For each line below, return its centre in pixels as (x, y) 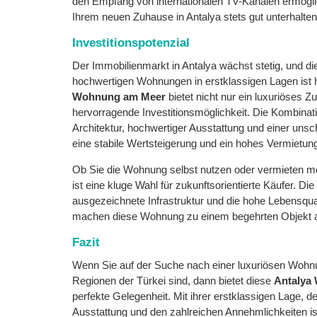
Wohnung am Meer (119, 97)
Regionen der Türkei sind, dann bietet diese (173, 281)
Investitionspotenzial (131, 43)
